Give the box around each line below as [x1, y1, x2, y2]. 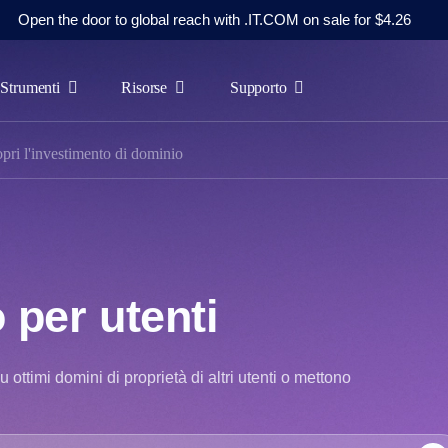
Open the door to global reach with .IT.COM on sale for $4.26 [18, 11, 411, 28]
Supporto [229, 79, 295, 96]
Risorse [121, 79, 175, 96]
